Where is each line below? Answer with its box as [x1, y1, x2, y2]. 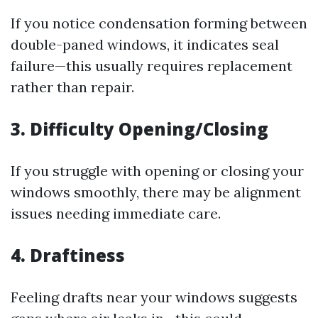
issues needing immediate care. [11, 204, 221, 222]
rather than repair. [11, 78, 134, 96]
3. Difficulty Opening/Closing [11, 117, 268, 141]
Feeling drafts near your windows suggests [11, 288, 297, 306]
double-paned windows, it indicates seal [11, 35, 279, 53]
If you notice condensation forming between [11, 14, 307, 32]
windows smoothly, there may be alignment [11, 183, 301, 201]
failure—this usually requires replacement [11, 57, 292, 75]
